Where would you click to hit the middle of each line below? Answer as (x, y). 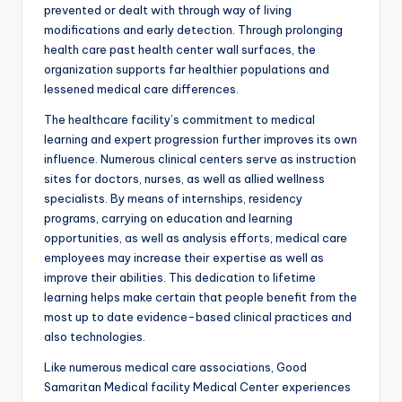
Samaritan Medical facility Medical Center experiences (197, 387)
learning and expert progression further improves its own (201, 140)
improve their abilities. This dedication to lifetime (180, 278)
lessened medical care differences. (141, 89)
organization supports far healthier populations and (187, 70)
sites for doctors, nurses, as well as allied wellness (184, 179)
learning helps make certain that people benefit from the (201, 297)
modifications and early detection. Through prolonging (193, 30)
